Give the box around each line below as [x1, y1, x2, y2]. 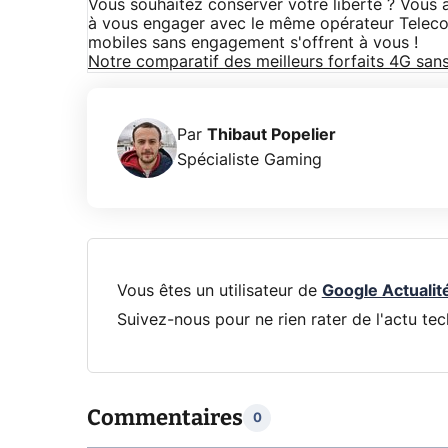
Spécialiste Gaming [177, 151, 322, 168]
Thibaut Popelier [207, 126, 336, 143]
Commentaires [87, 404, 243, 432]
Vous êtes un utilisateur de [116, 282, 322, 299]
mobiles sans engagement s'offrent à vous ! [88, 34, 418, 51]
